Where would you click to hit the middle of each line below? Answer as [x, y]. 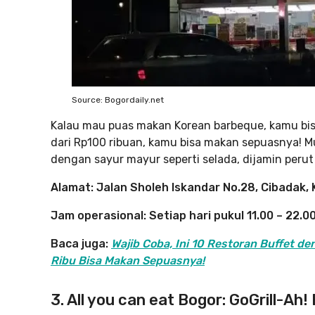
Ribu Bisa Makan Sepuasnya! [128, 261]
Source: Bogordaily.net [118, 100]
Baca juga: [81, 244]
